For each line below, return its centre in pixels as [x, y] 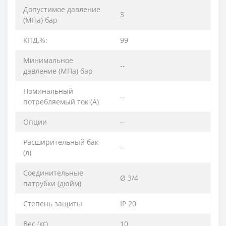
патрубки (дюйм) [52, 184]
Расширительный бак [61, 142]
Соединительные [53, 173]
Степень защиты [53, 204]
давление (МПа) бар [58, 71]
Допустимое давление [62, 10]
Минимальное [48, 61]
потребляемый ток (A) [61, 102]
